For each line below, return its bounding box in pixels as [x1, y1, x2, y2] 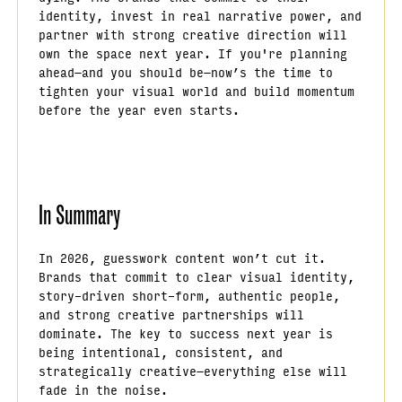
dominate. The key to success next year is [38, 321, 333, 344]
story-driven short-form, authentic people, [38, 284, 340, 306]
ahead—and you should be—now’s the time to [38, 61, 333, 83]
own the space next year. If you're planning [38, 42, 347, 65]
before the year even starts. [38, 99, 240, 121]
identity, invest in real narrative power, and [38, 4, 362, 27]
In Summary [38, 198, 120, 232]
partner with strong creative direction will [38, 23, 347, 46]
